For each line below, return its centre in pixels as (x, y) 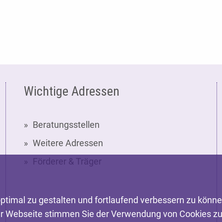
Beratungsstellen (66, 125)
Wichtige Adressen (71, 91)
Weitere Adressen (68, 143)
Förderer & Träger (67, 162)
